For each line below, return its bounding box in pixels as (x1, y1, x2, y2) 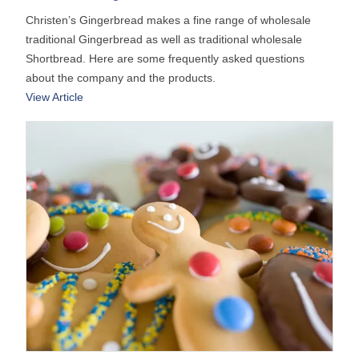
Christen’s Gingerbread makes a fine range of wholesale (26, 14, 312, 27)
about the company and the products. (26, 71, 216, 85)
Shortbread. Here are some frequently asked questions (26, 52, 305, 66)
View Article (26, 91, 84, 104)
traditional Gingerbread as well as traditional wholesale (26, 33, 303, 46)
